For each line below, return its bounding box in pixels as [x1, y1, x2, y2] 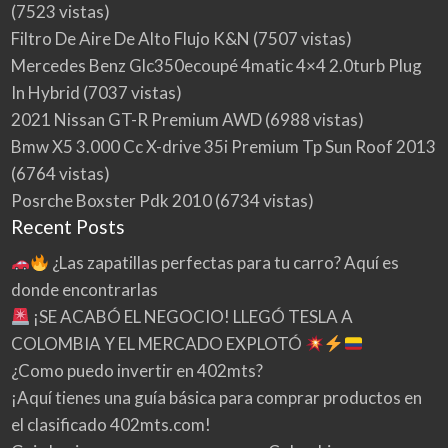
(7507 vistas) [249, 28, 352, 50]
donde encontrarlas [10, 278, 158, 300]
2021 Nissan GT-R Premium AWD [10, 109, 262, 131]
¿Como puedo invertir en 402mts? [10, 359, 263, 381]
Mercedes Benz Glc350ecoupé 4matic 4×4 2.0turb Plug [10, 55, 422, 77]
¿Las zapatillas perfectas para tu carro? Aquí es [49, 251, 400, 273]
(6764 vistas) [10, 163, 110, 185]
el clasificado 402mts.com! [10, 413, 211, 435]
